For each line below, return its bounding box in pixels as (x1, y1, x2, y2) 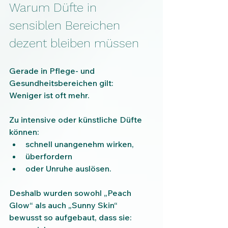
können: (9, 127, 39, 137)
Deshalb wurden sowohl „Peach (9, 188, 133, 198)
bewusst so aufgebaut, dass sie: (9, 212, 132, 223)
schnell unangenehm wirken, (25, 139, 134, 150)
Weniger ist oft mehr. (9, 90, 90, 101)
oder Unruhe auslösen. (25, 163, 111, 174)
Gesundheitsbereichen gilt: (9, 78, 113, 89)
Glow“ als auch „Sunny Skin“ (9, 200, 120, 211)
